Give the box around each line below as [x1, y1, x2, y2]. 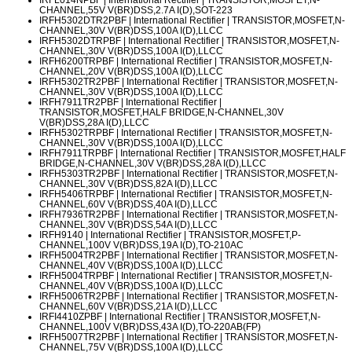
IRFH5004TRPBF [39, 270, 114, 281]
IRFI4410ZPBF [39, 311, 102, 322]
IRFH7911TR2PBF [39, 97, 119, 108]
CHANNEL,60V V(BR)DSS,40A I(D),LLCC [39, 199, 218, 210]
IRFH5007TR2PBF [39, 332, 119, 343]
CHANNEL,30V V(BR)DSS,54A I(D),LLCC [39, 219, 218, 230]
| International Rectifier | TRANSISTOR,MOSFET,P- [83, 229, 301, 240]
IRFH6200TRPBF [39, 56, 114, 67]
